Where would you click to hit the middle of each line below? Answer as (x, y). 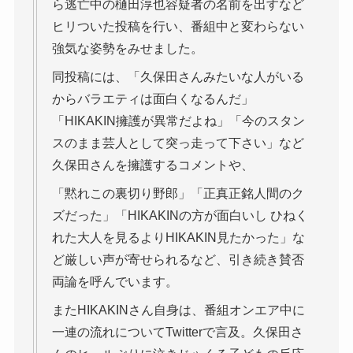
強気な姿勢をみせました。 (127, 48)
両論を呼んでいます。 (115, 281)
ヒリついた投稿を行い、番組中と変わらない (178, 26)
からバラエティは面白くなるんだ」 (152, 98)
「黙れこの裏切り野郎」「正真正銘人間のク (178, 193)
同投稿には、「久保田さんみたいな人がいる (178, 76)
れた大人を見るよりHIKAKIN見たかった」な (178, 237)
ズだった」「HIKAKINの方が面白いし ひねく (180, 215)
